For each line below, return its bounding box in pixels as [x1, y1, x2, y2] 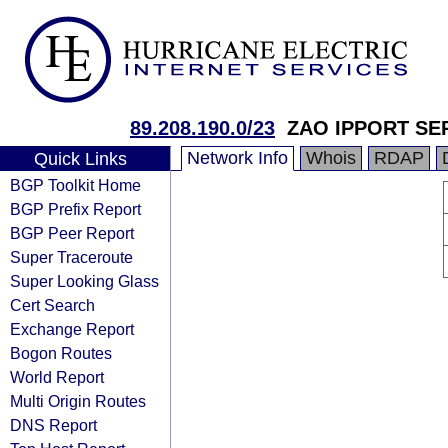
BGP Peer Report [10, 224, 134, 242]
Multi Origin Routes [10, 392, 146, 410]
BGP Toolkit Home [10, 176, 141, 194]
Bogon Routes [10, 344, 112, 362]
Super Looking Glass [10, 272, 159, 290]
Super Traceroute [10, 248, 133, 266]
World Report [10, 368, 104, 386]
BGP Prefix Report [10, 200, 141, 218]
